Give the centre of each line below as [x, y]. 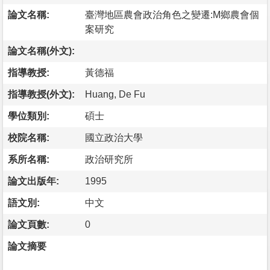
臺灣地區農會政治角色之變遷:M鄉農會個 [172, 14]
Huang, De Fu [115, 94]
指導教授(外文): [41, 94]
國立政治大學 [114, 137]
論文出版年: [33, 181]
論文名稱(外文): [41, 51]
